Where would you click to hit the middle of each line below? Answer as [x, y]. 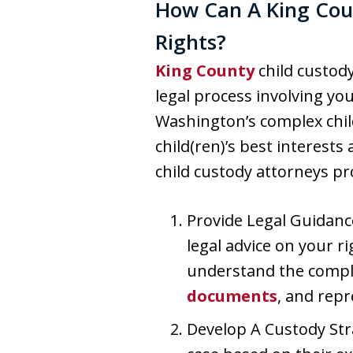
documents [232, 296]
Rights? [191, 42]
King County [205, 71]
